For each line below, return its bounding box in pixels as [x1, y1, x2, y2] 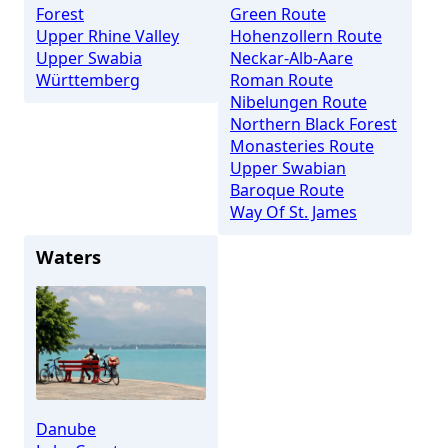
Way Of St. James [230, 200, 357, 223]
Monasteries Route [230, 134, 374, 157]
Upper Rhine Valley [36, 24, 179, 47]
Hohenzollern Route [230, 24, 382, 47]
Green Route [230, 2, 326, 25]
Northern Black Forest [230, 112, 397, 135]
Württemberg [36, 68, 140, 91]
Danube [36, 417, 96, 440]
